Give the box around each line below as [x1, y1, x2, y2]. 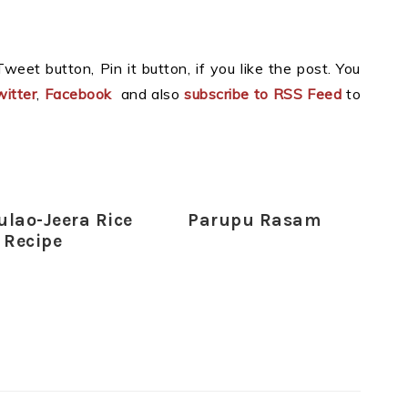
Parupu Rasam [188, 209, 322, 231]
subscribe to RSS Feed [184, 85, 346, 104]
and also [111, 85, 185, 104]
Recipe [4, 230, 63, 252]
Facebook [44, 85, 112, 104]
